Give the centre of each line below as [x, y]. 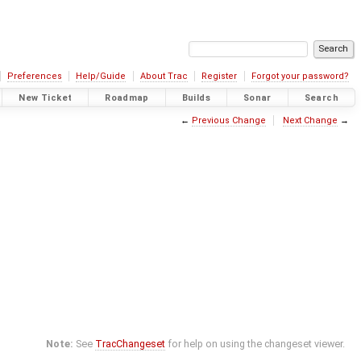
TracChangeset [131, 343]
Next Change [310, 120]
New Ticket [46, 98]
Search [321, 98]
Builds [196, 98]
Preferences [34, 76]
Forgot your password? [300, 76]
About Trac [164, 76]
